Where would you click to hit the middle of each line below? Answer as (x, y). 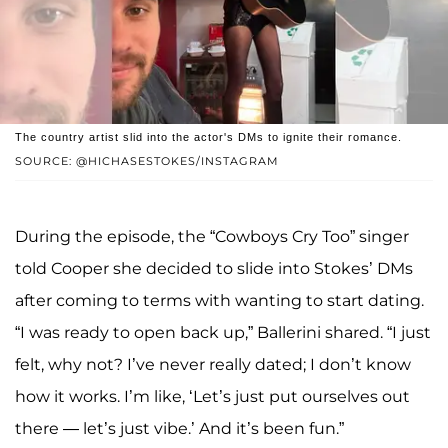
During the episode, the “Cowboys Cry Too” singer (212, 236)
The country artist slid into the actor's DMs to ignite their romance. (208, 136)
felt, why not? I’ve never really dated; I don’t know (213, 364)
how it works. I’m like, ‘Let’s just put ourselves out (212, 396)
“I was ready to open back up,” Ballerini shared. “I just (223, 332)
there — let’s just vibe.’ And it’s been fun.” (179, 428)
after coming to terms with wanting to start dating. (219, 300)
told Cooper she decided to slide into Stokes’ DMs (214, 268)
